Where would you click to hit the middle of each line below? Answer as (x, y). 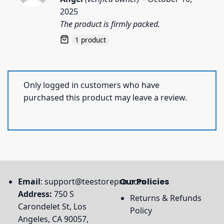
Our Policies (144, 181)
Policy (141, 210)
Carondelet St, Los (52, 206)
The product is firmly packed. (110, 24)
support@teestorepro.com (95, 181)
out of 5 (74, 5)
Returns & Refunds (165, 198)
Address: (36, 194)
